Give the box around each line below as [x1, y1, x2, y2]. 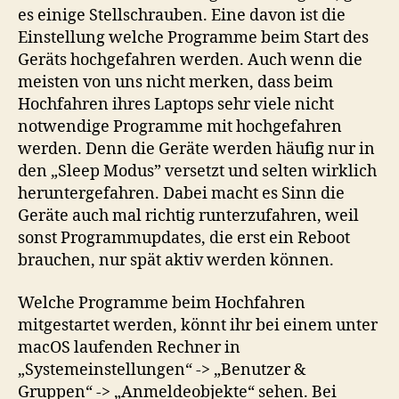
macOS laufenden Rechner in [18, 337, 240, 358]
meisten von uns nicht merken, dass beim [18, 72, 333, 94]
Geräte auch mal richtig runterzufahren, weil [18, 206, 359, 227]
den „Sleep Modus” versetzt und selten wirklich [18, 161, 377, 183]
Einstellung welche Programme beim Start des [18, 28, 369, 49]
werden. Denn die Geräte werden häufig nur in [18, 139, 375, 160]
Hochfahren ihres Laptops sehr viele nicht [18, 94, 334, 116]
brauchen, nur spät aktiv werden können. [18, 250, 334, 272]
